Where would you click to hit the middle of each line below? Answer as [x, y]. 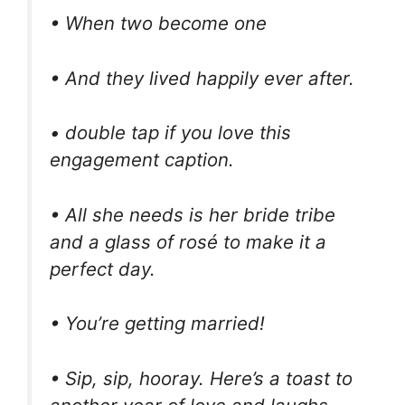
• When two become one [158, 23]
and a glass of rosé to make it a [188, 241]
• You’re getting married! [157, 324]
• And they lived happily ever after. [202, 78]
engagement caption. [142, 160]
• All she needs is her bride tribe [193, 214]
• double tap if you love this [170, 133]
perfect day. [103, 268]
